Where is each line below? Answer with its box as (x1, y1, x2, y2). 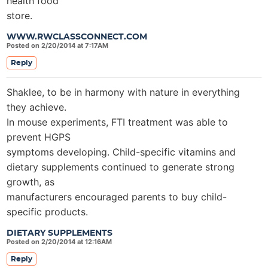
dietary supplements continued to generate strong (7, 161, 234, 173)
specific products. (7, 206, 88, 218)
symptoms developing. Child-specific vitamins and (7, 146, 236, 158)
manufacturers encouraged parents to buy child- (7, 191, 227, 203)
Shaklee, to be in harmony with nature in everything (7, 86, 240, 98)
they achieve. (7, 101, 66, 113)
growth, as (7, 176, 54, 188)
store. (7, 10, 32, 22)
